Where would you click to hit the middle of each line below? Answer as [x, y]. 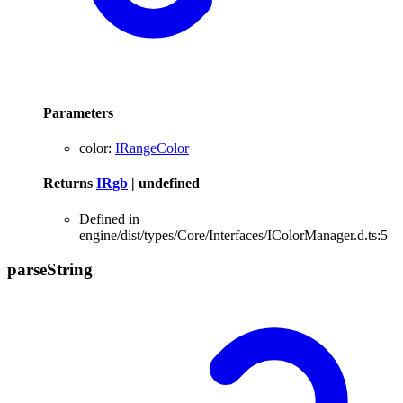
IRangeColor [152, 148]
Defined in [109, 219]
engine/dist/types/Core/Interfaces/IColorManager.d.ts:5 [233, 235]
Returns [70, 184]
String [70, 270]
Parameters [78, 112]
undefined [169, 184]
